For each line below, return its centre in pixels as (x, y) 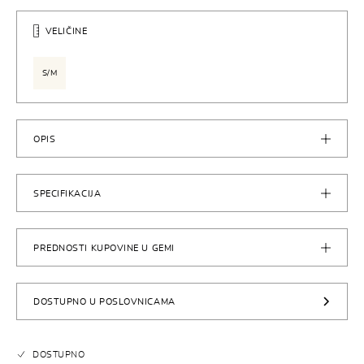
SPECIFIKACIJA (67, 194)
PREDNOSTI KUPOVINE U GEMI (104, 248)
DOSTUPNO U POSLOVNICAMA (104, 301)
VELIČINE (66, 31)
